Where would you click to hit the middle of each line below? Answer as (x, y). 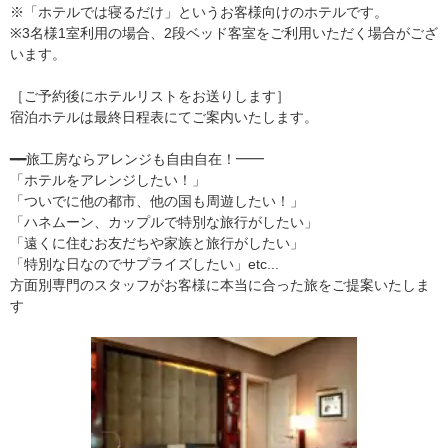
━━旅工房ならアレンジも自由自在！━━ (137, 158)
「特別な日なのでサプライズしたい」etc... (144, 263)
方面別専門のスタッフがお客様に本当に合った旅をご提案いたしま (220, 284)
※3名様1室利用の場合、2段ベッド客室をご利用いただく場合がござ (224, 32)
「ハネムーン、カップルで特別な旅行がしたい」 (164, 221)
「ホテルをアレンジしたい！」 (108, 179)
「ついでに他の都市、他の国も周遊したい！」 (157, 200)
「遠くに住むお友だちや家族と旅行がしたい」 (157, 242)
